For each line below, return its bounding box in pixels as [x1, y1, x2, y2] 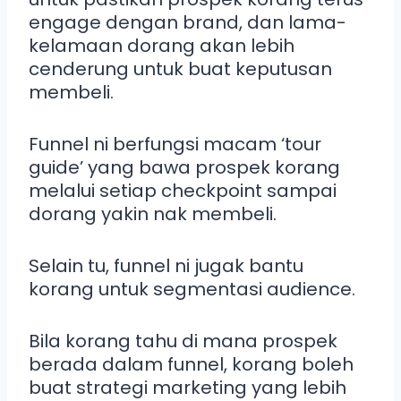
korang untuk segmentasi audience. [29, 276, 355, 302]
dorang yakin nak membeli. [29, 200, 277, 226]
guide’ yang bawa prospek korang [29, 154, 340, 180]
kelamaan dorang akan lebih [29, 32, 294, 58]
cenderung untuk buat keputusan [29, 55, 332, 81]
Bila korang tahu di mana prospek [29, 328, 337, 354]
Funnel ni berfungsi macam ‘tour [29, 131, 321, 157]
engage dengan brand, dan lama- [29, 9, 346, 35]
